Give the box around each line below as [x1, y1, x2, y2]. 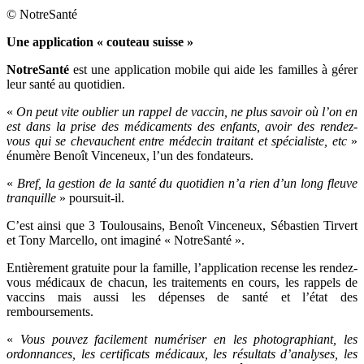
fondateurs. [193, 148, 257, 162]
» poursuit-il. [56, 190, 124, 205]
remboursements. [6, 304, 93, 318]
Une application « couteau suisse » [6, 34, 193, 49]
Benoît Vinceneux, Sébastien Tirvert [168, 218, 357, 232]
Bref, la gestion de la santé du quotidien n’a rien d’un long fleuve [16, 175, 358, 190]
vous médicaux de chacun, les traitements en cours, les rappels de [6, 275, 357, 289]
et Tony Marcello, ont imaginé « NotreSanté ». [6, 232, 248, 247]
